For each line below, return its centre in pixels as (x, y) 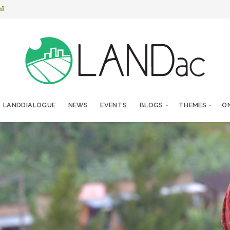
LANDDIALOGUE (29, 105)
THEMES (193, 105)
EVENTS (114, 105)
